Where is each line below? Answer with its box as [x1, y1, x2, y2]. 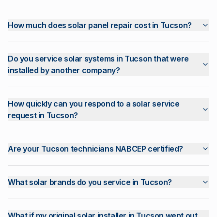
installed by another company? [8, 65, 120, 75]
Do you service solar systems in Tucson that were [8, 54, 189, 63]
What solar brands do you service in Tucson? [8, 177, 172, 187]
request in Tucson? [8, 110, 78, 120]
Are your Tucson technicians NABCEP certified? [8, 144, 183, 154]
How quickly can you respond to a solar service [8, 99, 180, 108]
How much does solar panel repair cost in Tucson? [8, 20, 192, 30]
